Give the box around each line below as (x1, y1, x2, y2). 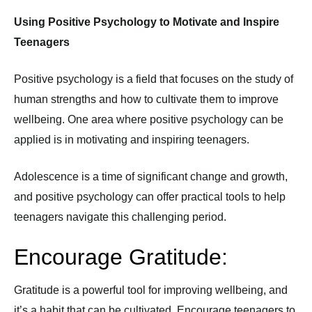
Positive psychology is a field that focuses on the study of (14, 73, 293, 85)
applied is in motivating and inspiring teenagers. (14, 134, 249, 146)
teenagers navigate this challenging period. (14, 211, 226, 223)
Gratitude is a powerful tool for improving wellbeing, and (14, 284, 288, 296)
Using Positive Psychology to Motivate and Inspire (14, 16, 279, 28)
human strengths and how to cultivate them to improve (14, 93, 279, 105)
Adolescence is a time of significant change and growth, (14, 171, 288, 182)
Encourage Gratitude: (14, 244, 228, 270)
